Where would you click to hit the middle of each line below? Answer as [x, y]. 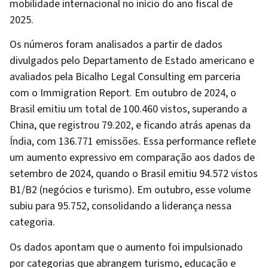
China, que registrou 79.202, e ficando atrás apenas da [130, 126]
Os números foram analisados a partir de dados [116, 45]
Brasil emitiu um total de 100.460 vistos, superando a [128, 109]
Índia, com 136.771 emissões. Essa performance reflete [133, 142]
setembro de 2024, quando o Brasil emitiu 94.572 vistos [134, 174]
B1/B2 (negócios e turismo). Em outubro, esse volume [130, 190]
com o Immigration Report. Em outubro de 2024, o [123, 93]
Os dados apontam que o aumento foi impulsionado [126, 247]
